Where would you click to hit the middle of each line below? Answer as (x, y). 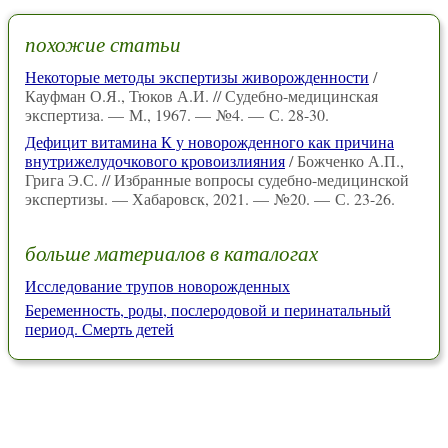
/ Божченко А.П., (344, 161)
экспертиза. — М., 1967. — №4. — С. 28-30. (177, 115)
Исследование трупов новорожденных (157, 285)
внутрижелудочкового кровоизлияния (155, 161)
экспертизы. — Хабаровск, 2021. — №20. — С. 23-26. (210, 199)
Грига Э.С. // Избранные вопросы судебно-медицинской (217, 180)
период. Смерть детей (99, 328)
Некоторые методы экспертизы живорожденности (197, 77)
